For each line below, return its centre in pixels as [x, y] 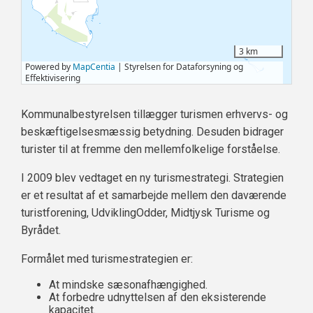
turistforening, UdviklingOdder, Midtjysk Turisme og [145, 213]
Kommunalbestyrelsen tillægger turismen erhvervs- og [154, 115]
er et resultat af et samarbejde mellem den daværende [154, 196]
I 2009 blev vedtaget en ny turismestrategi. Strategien [152, 178]
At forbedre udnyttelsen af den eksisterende [158, 298]
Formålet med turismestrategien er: [107, 259]
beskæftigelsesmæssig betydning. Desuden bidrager [152, 132]
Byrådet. [41, 231]
